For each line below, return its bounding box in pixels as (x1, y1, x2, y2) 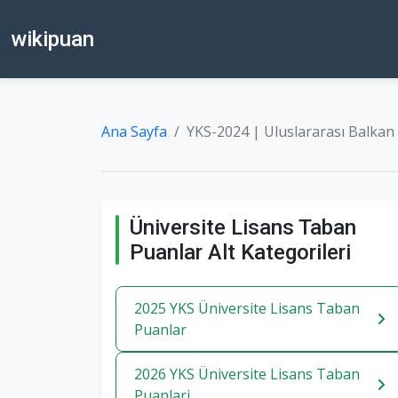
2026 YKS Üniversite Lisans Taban (134, 364, 360, 384)
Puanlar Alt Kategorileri (130, 240, 351, 265)
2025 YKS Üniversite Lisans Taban (134, 298, 360, 318)
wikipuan (11, 27, 94, 52)
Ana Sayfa (101, 122, 167, 141)
